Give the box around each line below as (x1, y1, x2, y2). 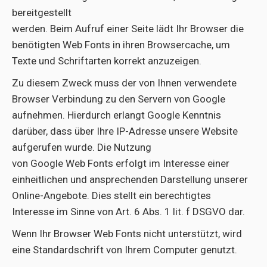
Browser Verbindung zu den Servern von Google (12, 93, 225, 105)
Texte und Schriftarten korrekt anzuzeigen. (12, 55, 201, 67)
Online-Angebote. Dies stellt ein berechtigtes (12, 190, 211, 201)
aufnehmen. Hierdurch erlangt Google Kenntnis (12, 109, 221, 121)
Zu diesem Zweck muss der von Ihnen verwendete (12, 77, 237, 89)
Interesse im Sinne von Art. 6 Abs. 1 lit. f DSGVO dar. (12, 206, 245, 218)
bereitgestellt (12, 7, 72, 18)
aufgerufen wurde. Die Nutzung (12, 141, 151, 153)
